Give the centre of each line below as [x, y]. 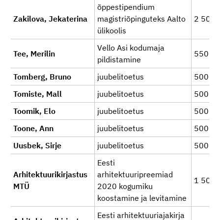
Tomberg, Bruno [42, 77]
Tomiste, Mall [38, 94]
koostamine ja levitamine [142, 198]
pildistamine [119, 59]
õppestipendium [126, 7]
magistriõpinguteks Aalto [141, 19]
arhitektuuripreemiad [135, 174]
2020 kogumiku [125, 186]
